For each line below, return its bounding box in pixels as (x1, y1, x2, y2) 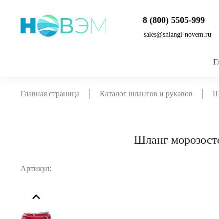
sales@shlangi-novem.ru (144, 31, 211, 38)
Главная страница (21, 89, 80, 98)
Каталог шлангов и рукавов (100, 89, 193, 98)
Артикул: (21, 164, 51, 173)
